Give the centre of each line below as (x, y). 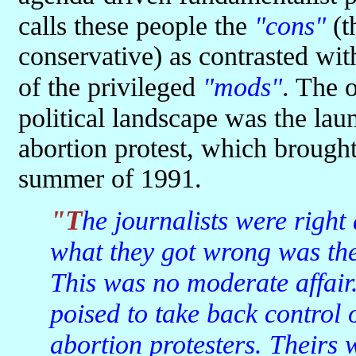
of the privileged (110, 87)
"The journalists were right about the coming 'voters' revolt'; (66, 221)
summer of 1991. (110, 178)
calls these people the (136, 26)
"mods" (242, 87)
